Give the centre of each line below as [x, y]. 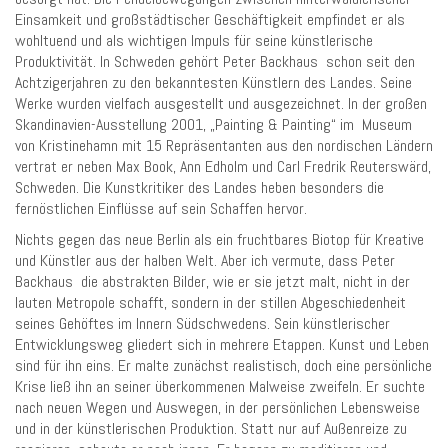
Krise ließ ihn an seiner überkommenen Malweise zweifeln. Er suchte [220, 386]
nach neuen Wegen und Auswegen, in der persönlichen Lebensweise [217, 407]
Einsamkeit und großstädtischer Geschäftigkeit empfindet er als [210, 20]
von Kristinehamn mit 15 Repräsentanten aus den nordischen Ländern [224, 146]
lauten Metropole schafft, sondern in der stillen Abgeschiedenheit [210, 302]
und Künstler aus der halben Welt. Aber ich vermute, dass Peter [205, 260]
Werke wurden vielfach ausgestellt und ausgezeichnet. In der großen [221, 104]
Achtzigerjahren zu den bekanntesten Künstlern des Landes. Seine [213, 83]
